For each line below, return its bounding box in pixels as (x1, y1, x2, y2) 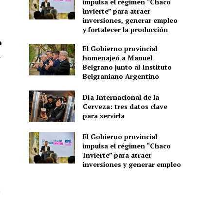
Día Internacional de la (82, 92, 159, 102)
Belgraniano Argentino (82, 71, 159, 81)
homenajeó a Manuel (82, 53, 152, 62)
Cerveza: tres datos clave (82, 101, 167, 111)
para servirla (82, 110, 125, 120)
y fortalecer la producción (82, 24, 168, 34)
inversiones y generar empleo (82, 160, 181, 169)
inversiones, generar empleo (82, 15, 178, 25)
